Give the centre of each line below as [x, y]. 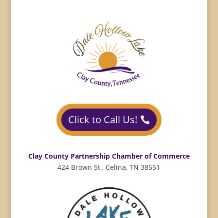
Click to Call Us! [102, 119]
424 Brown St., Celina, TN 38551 [109, 167]
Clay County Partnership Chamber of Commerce [109, 156]
